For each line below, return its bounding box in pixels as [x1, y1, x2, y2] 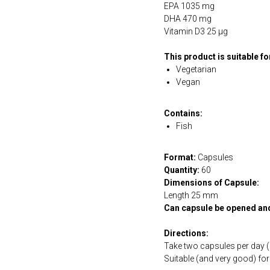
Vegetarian [176, 64, 216, 75]
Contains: [164, 108, 202, 119]
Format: [164, 152, 196, 163]
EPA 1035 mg [164, 1, 215, 11]
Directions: [164, 228, 209, 239]
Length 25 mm [164, 190, 218, 201]
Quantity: [164, 165, 199, 175]
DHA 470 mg [164, 14, 212, 24]
